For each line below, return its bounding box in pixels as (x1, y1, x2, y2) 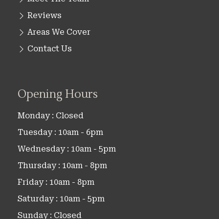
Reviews (27, 10, 62, 20)
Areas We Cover (27, 27, 90, 37)
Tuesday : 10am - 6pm (18, 127, 103, 137)
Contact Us (27, 44, 72, 53)
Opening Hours (18, 87, 98, 102)
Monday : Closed (18, 110, 84, 120)
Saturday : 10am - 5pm (18, 194, 105, 203)
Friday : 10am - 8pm (18, 177, 94, 187)
